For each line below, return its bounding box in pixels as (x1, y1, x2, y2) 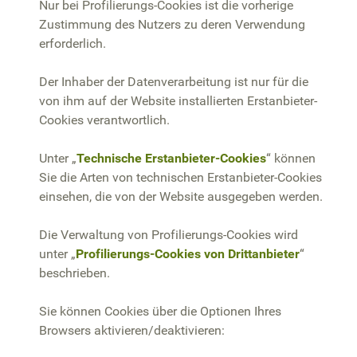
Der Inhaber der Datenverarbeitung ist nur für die (39, 73, 308, 89)
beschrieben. (39, 265, 110, 280)
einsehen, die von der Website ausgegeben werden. (39, 188, 323, 204)
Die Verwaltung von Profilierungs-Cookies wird (39, 226, 298, 242)
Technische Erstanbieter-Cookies (76, 150, 266, 166)
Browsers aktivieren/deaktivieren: (39, 322, 225, 338)
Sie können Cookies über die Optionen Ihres (39, 303, 281, 319)
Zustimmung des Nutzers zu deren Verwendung (39, 16, 305, 32)
